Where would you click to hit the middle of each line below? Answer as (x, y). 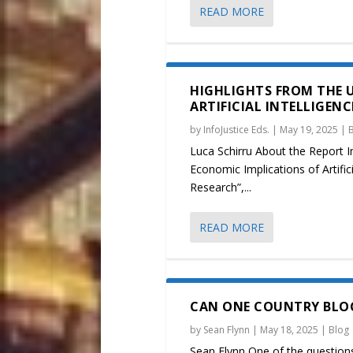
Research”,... (221, 188)
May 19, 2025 (309, 130)
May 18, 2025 (290, 330)
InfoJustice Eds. (237, 130)
